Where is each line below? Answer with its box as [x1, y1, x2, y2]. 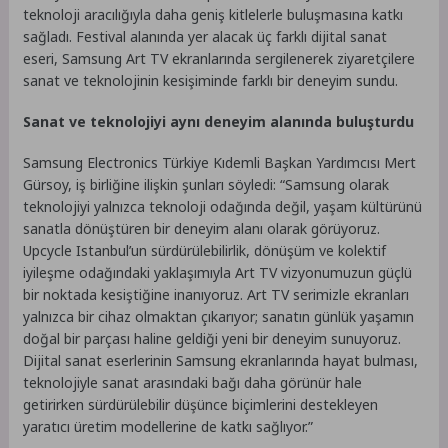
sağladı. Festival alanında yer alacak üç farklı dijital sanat [23, 27, 388, 47]
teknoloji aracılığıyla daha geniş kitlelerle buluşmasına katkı [23, 5, 404, 25]
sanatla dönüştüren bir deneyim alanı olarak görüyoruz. [23, 218, 381, 238]
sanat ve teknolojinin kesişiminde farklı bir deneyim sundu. [23, 71, 399, 91]
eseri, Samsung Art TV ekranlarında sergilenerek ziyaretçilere [23, 49, 416, 69]
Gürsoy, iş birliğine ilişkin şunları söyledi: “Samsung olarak [23, 174, 390, 194]
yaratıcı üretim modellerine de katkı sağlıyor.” [23, 416, 314, 436]
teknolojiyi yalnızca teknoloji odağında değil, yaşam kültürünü [23, 196, 423, 216]
